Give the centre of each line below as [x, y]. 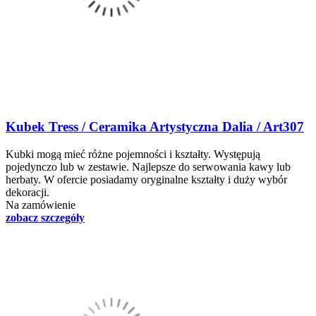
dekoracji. [28, 192]
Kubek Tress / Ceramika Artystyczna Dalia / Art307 [155, 127]
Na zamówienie [41, 205]
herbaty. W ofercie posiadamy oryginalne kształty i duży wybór [146, 179]
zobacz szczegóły [45, 217]
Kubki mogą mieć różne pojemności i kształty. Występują [133, 154]
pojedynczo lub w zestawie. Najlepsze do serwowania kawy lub [148, 166]
